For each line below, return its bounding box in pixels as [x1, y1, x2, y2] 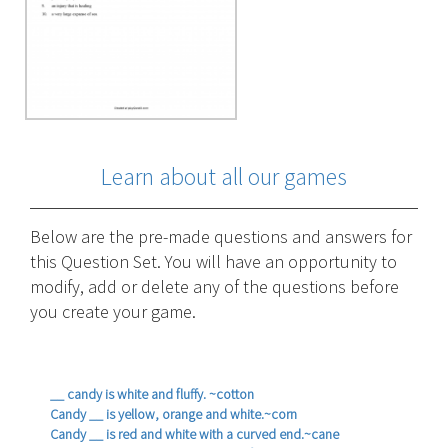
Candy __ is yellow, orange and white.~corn [50, 405, 297, 424]
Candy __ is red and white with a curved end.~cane [50, 425, 339, 444]
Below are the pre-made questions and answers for [30, 225, 412, 249]
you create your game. [30, 300, 196, 324]
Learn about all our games [101, 161, 347, 193]
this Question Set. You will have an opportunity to [30, 250, 397, 274]
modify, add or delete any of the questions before [30, 275, 399, 299]
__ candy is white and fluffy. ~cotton [50, 385, 254, 404]
